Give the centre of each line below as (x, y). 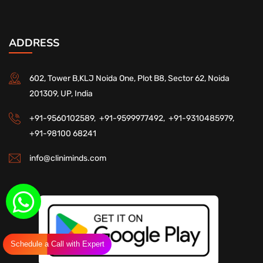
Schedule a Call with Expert (58, 244)
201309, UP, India (61, 93)
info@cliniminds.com (68, 158)
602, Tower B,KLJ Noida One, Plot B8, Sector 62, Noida (129, 78)
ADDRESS (34, 43)
